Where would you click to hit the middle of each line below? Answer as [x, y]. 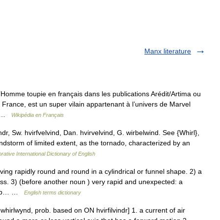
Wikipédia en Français [38, 115]
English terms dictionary [53, 192]
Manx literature [168, 51]
